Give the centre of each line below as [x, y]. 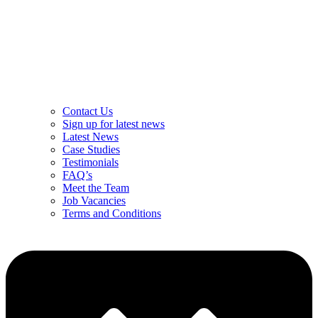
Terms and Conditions [112, 214]
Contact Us [88, 111]
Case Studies [91, 150]
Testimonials [91, 163]
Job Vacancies [94, 201]
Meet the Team [96, 188]
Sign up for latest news [114, 124]
